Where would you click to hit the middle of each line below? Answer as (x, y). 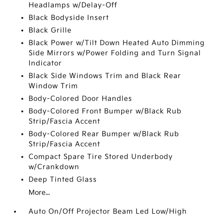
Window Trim (54, 86)
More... (39, 193)
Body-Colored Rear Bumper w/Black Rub (104, 134)
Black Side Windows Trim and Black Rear (105, 76)
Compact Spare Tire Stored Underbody (101, 157)
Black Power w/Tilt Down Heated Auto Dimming (117, 43)
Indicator (46, 63)
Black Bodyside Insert (69, 18)
